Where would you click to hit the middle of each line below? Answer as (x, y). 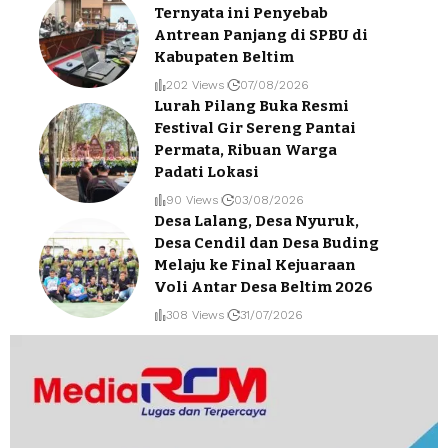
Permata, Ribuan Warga (245, 150)
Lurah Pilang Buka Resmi (251, 106)
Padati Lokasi (206, 172)
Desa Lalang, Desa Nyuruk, (256, 221)
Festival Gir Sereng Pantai (255, 128)
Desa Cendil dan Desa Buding (266, 243)
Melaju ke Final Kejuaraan (255, 265)
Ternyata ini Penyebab (241, 13)
